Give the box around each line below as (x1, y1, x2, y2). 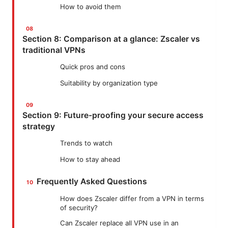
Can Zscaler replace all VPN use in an (60, 218, 179, 227)
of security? (60, 203, 98, 212)
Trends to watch (60, 139, 112, 148)
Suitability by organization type (60, 79, 158, 88)
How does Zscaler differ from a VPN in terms (60, 194, 204, 203)
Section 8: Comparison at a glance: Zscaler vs (22, 34, 200, 44)
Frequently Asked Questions (37, 177, 148, 187)
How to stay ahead (60, 155, 120, 164)
